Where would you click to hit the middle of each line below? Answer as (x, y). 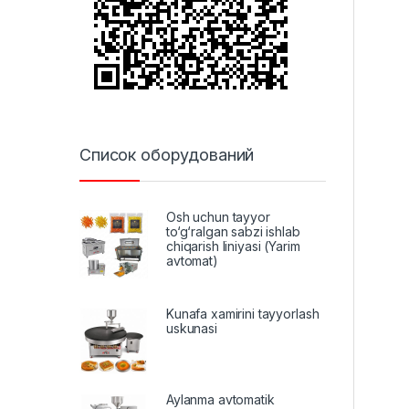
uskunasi (192, 329)
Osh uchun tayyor (218, 217)
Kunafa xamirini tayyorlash (243, 314)
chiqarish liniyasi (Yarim (233, 246)
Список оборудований (167, 154)
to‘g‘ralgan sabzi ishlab (233, 232)
